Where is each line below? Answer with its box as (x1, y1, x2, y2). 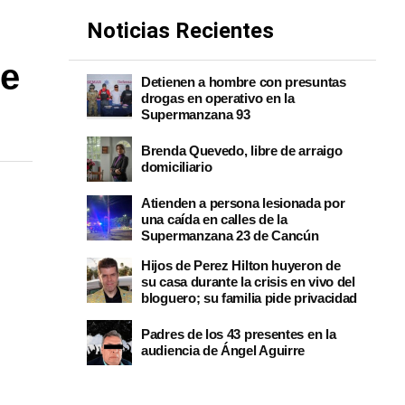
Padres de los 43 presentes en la (141, 326, 336, 342)
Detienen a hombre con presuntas (141, 74, 346, 89)
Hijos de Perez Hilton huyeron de (141, 258, 341, 273)
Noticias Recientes (87, 18, 274, 43)
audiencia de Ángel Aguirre (141, 343, 306, 358)
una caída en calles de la (141, 212, 287, 227)
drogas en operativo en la (141, 90, 295, 106)
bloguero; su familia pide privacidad (141, 290, 358, 306)
